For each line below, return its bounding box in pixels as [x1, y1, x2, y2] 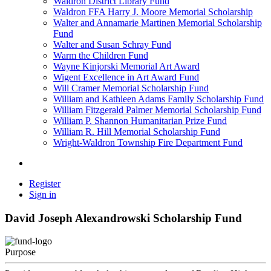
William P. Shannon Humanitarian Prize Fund [53, 116, 227, 126]
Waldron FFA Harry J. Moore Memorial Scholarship [53, 7, 253, 17]
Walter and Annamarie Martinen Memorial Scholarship [53, 18, 262, 28]
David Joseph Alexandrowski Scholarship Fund [5, 211, 242, 224]
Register [29, 178, 60, 189]
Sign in [29, 189, 56, 200]
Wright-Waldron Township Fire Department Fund [53, 137, 243, 148]
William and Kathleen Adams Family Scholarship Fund [53, 94, 264, 104]
